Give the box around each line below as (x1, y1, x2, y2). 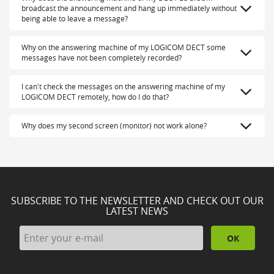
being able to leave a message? (21, 13, 128, 24)
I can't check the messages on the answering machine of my (21, 81, 225, 92)
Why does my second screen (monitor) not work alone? (21, 120, 207, 131)
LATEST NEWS (106, 204, 168, 218)
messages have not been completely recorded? (21, 53, 182, 63)
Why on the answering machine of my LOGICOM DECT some (21, 42, 226, 53)
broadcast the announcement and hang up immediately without (21, 3, 237, 13)
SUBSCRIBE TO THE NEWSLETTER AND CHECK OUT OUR (10, 194, 264, 208)
